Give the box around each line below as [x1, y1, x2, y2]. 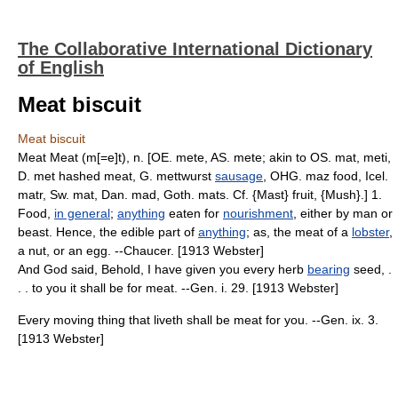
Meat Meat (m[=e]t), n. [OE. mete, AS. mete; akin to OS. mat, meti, [18, 150, 391, 164]
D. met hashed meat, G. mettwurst [18, 169, 215, 183]
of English [18, 58, 104, 77]
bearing [307, 262, 350, 276]
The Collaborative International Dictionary [18, 39, 372, 59]
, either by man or [293, 206, 393, 220]
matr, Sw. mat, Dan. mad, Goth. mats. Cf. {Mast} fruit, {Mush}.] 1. [18, 187, 382, 202]
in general [54, 206, 110, 220]
